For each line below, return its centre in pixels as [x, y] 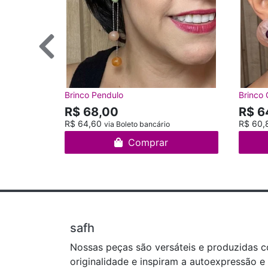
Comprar [147, 142]
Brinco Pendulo [94, 95]
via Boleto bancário [137, 124]
